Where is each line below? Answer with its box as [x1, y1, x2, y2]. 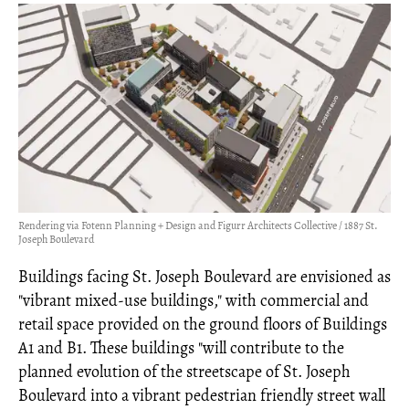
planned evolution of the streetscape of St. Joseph [18, 361, 351, 383]
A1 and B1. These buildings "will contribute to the [18, 337, 344, 360]
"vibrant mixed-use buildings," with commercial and [18, 289, 369, 312]
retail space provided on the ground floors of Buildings [18, 313, 387, 336]
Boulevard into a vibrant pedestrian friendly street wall [18, 384, 385, 407]
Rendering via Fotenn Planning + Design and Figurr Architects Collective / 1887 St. [18, 218, 378, 234]
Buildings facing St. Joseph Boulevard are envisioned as [18, 266, 391, 288]
